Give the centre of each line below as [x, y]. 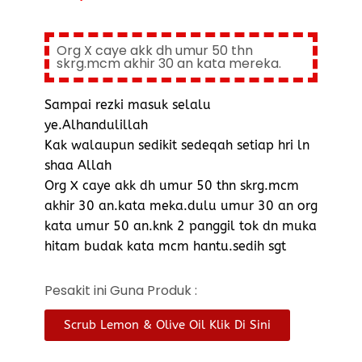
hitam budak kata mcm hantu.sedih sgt [165, 246]
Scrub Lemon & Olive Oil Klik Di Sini [167, 325]
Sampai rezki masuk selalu [128, 104]
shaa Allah [78, 165]
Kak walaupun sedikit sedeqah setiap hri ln [177, 145]
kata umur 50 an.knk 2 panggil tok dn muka [181, 225]
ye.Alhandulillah [96, 124]
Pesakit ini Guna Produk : [121, 291]
